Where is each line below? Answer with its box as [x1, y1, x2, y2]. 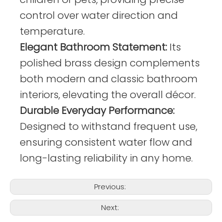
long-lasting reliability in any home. [20, 151, 193, 165]
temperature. [20, 24, 85, 38]
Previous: [94, 181, 128, 192]
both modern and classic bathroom [20, 72, 198, 86]
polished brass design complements [20, 56, 200, 70]
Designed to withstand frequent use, [20, 119, 197, 133]
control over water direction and [20, 8, 178, 22]
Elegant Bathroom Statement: [20, 40, 167, 54]
